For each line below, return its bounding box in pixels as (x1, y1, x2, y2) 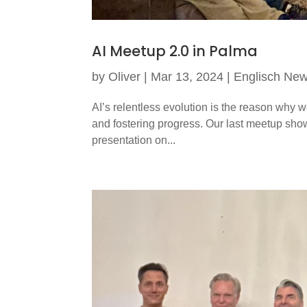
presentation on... (92, 134, 176, 146)
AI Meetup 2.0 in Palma (92, 40, 258, 61)
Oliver (108, 69, 141, 84)
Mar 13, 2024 (151, 69, 224, 84)
